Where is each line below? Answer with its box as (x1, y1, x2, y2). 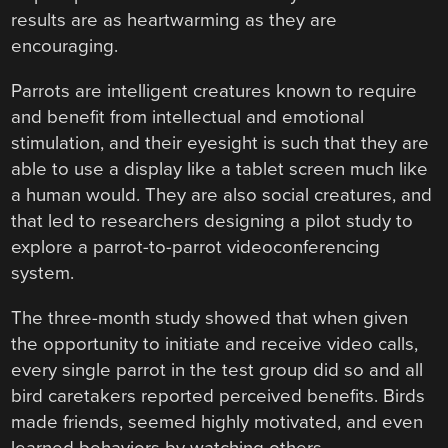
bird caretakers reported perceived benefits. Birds (11, 384, 426, 407)
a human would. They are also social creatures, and (11, 184, 433, 207)
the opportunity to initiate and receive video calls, (11, 332, 419, 355)
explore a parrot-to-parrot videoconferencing (11, 236, 381, 259)
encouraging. (11, 35, 119, 58)
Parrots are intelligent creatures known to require (11, 80, 418, 103)
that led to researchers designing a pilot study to (11, 210, 414, 233)
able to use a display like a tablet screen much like (11, 158, 429, 181)
